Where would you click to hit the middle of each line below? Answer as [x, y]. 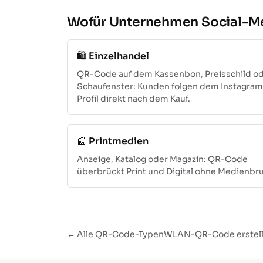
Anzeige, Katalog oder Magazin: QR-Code [162, 159]
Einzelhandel [119, 56]
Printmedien [119, 141]
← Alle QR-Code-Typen [115, 234]
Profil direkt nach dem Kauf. [134, 98]
